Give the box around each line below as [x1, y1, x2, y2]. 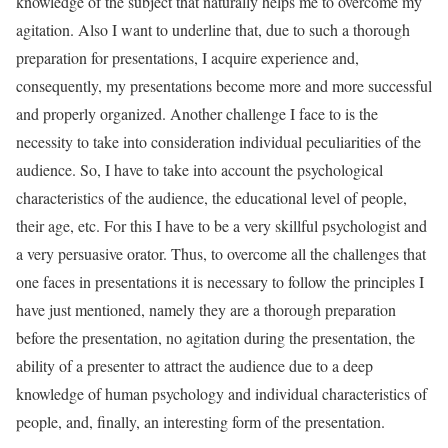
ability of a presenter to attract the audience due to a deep [16, 355, 373, 376]
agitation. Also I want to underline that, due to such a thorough [16, 19, 410, 40]
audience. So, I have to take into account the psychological [16, 159, 383, 180]
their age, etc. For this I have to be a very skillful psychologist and [16, 215, 427, 236]
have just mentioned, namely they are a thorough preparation [16, 299, 396, 320]
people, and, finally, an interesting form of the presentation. [16, 411, 385, 432]
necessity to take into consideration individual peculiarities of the [16, 131, 421, 152]
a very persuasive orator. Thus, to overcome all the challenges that [16, 243, 426, 264]
